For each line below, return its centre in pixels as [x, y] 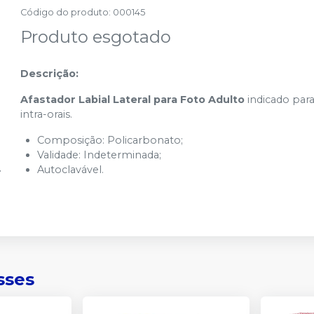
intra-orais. [47, 114]
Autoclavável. [71, 170]
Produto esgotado [96, 37]
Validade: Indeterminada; [100, 155]
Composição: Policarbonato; [110, 140]
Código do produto [65, 12]
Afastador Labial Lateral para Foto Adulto [133, 100]
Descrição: [50, 74]
